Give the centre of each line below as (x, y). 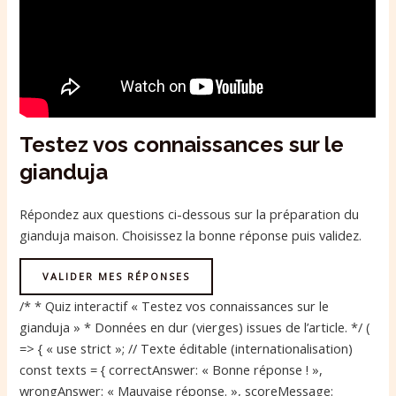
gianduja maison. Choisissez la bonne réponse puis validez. (191, 235)
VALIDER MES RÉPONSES (117, 277)
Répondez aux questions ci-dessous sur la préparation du (190, 213)
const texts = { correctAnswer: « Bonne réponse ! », (171, 370)
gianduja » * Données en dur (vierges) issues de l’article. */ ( (195, 327)
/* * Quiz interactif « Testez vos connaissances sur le (175, 306)
